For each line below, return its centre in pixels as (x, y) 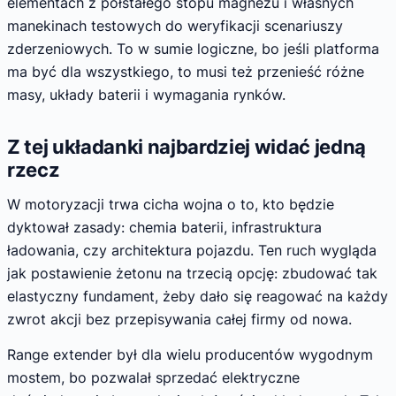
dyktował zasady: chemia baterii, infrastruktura (164, 228)
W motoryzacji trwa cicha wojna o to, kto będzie (171, 205)
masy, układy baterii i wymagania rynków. (146, 94)
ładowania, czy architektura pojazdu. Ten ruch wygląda (192, 251)
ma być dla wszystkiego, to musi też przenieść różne (186, 71)
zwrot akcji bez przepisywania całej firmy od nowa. (179, 320)
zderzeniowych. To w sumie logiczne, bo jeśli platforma (193, 48)
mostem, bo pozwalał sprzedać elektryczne (153, 378)
